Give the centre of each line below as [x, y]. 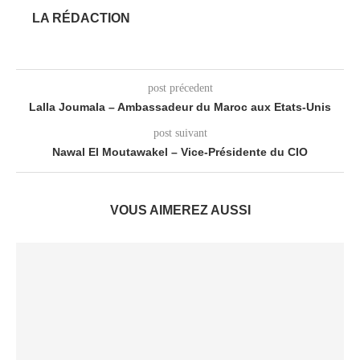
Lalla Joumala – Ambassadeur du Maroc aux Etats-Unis [180, 107]
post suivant [180, 133]
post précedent [180, 88]
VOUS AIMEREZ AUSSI [180, 210]
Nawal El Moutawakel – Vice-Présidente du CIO [180, 152]
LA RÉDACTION [81, 18]
